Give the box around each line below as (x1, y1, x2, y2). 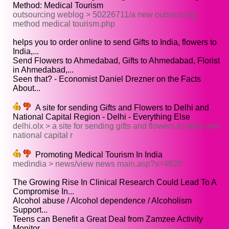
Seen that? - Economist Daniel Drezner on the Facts (13, 75, 201, 84)
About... (13, 84, 40, 93)
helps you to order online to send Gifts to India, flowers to (13, 38, 217, 47)
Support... (13, 205, 48, 215)
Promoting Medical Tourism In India (31, 150, 163, 159)
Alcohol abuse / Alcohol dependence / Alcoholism (13, 196, 192, 205)
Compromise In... (13, 187, 74, 196)
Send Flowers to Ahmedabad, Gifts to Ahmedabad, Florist (13, 56, 220, 65)
